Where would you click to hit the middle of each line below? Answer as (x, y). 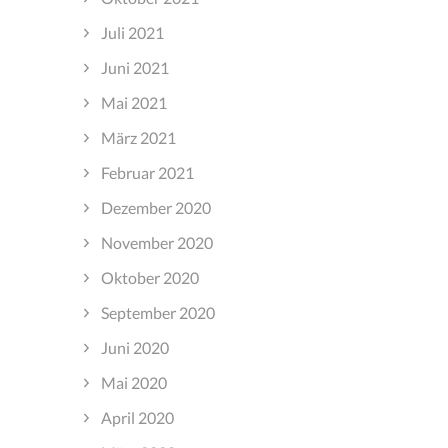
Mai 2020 (133, 382)
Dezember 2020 (155, 207)
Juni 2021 (134, 67)
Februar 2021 (147, 172)
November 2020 (156, 242)
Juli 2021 (132, 32)
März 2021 (138, 137)
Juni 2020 (134, 347)
